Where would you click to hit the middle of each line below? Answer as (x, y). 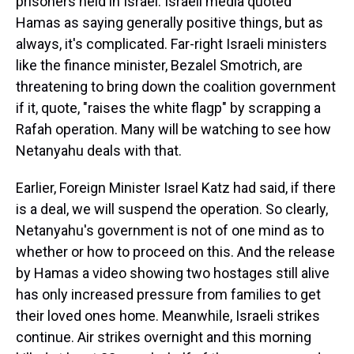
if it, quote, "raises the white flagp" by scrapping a (168, 108)
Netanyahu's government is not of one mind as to (170, 230)
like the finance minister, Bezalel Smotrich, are (159, 65)
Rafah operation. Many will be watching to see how (173, 129)
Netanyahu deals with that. (99, 151)
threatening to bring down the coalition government (176, 87)
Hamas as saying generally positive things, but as (169, 23)
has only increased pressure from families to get (168, 294)
